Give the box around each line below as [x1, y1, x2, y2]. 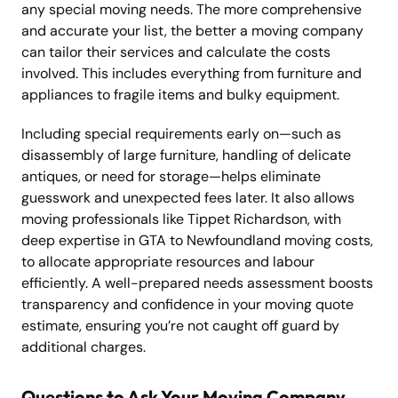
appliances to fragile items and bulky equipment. [21, 85, 339, 105]
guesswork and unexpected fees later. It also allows [21, 188, 354, 208]
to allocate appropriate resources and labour [21, 252, 314, 272]
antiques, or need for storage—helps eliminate [21, 167, 321, 187]
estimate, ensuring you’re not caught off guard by [21, 316, 339, 336]
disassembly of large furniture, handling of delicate [21, 146, 351, 165]
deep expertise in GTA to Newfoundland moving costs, [21, 231, 373, 251]
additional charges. [21, 338, 146, 357]
